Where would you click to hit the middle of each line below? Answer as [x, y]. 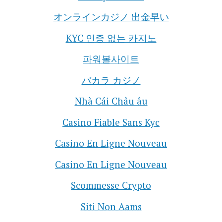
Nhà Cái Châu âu [111, 101]
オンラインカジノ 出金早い [111, 17]
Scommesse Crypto [111, 185]
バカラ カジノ [111, 80]
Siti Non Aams [111, 206]
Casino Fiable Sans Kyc [111, 122]
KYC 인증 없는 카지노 [111, 38]
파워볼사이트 [111, 59]
